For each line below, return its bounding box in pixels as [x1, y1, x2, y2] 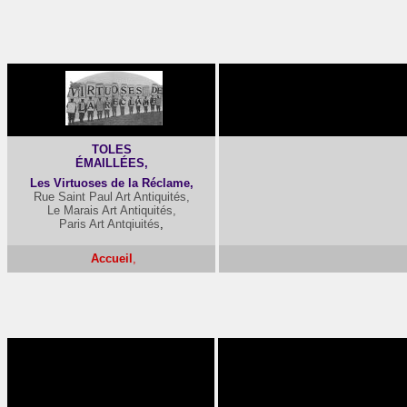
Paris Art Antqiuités [59, 217, 160, 231]
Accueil [90, 252, 133, 265]
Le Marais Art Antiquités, [46, 203, 176, 217]
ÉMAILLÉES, [74, 156, 148, 170]
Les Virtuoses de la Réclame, [29, 176, 194, 190]
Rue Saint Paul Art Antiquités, [33, 190, 190, 203]
